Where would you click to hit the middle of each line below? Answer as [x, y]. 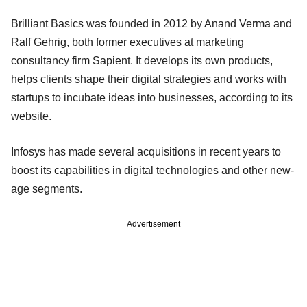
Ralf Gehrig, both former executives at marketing [127, 42]
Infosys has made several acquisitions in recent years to [146, 151]
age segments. [47, 188]
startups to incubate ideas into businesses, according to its [152, 97]
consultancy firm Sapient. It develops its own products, [142, 60]
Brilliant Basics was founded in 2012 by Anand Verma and [151, 23]
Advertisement [153, 224]
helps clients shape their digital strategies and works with [149, 79]
